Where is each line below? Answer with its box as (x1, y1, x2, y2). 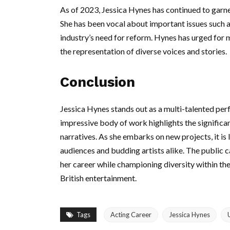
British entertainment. (60, 173, 137, 183)
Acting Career (110, 210, 151, 219)
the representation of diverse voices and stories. (60, 46, 227, 56)
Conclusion (60, 74, 135, 90)
